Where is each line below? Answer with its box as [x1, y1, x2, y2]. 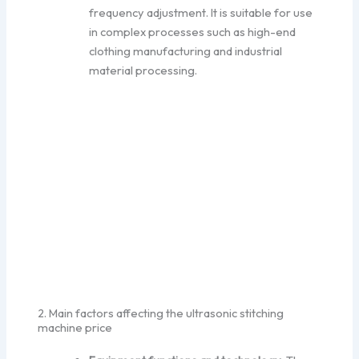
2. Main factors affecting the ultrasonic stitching [38, 305, 284, 321]
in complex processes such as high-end [89, 23, 296, 39]
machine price [38, 320, 113, 336]
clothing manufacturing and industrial [89, 42, 283, 58]
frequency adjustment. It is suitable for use [89, 4, 313, 20]
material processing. [89, 62, 198, 78]
